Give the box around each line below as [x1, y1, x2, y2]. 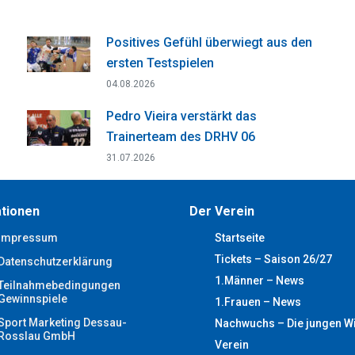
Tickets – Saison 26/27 [215, 253, 332, 266]
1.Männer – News [215, 274, 304, 288]
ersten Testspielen [105, 55, 214, 71]
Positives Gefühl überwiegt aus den [105, 35, 312, 51]
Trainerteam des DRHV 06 [105, 129, 255, 145]
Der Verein [189, 204, 254, 219]
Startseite [215, 231, 265, 245]
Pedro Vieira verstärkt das [105, 109, 257, 124]
